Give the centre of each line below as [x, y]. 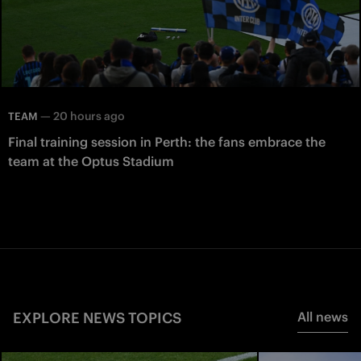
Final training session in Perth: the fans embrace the [167, 141]
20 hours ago [89, 116]
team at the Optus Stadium [91, 161]
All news [323, 316]
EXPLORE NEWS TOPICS [97, 317]
